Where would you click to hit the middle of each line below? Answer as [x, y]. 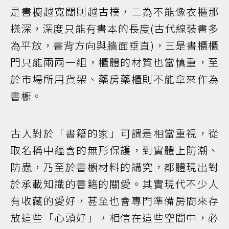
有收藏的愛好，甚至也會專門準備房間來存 [114, 201]
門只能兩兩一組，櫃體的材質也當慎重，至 [114, 62]
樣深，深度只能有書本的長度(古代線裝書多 [114, 29]
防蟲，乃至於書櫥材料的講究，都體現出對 [114, 167]
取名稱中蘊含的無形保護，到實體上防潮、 [114, 150]
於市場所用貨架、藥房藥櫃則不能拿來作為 [114, 79]
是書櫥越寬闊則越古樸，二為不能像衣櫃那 [114, 12]
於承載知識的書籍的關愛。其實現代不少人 [114, 184]
